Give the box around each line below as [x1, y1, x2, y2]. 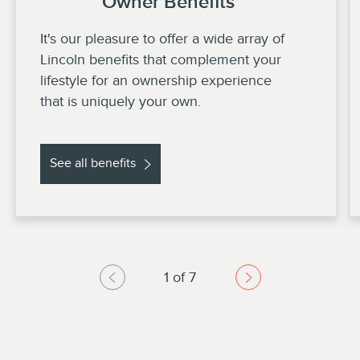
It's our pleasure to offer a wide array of [40, 31, 284, 47]
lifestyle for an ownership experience [40, 72, 272, 88]
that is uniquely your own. [40, 93, 201, 109]
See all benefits [49, 156, 136, 170]
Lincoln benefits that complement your [40, 51, 281, 67]
